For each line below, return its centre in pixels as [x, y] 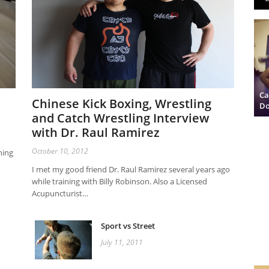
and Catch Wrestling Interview [121, 118]
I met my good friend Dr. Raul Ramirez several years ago [131, 170]
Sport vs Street [128, 226]
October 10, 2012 [60, 151]
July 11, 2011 [122, 243]
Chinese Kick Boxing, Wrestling [122, 104]
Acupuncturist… [60, 194]
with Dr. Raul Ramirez [96, 133]
